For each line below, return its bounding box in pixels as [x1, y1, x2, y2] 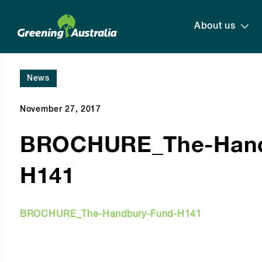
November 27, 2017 [20, 105, 101, 113]
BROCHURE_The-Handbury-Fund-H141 [20, 210, 202, 219]
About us [194, 22, 236, 31]
